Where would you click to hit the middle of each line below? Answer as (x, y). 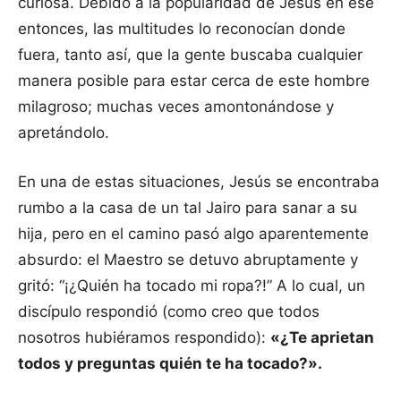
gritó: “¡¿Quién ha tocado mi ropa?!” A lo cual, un (192, 285)
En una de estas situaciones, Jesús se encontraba (199, 181)
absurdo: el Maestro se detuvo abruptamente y (188, 259)
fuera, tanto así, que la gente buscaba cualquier (190, 54)
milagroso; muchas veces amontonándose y (176, 106)
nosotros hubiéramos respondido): (144, 337)
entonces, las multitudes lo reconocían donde (182, 28)
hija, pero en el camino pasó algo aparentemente (193, 233)
